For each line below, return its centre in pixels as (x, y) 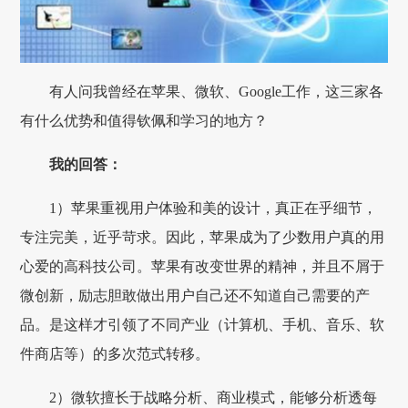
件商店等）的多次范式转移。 (115, 354)
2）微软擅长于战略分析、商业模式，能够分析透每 (214, 398)
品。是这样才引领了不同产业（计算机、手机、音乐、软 (203, 325)
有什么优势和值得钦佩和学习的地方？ (144, 121)
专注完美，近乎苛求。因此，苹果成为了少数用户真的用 (203, 237)
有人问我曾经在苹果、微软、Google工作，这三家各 (217, 92)
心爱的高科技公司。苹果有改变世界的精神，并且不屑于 (203, 266)
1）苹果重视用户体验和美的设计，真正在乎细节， (214, 208)
